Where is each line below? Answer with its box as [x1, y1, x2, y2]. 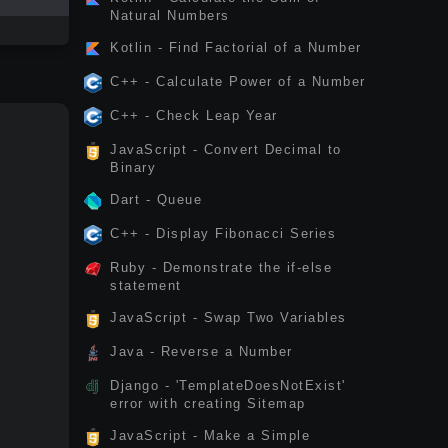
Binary [110, 160, 156, 175]
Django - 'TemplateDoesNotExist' [110, 378, 346, 393]
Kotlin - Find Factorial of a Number [110, 40, 362, 55]
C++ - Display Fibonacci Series [110, 226, 336, 241]
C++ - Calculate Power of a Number [110, 74, 366, 89]
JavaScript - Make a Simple [110, 428, 310, 443]
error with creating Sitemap [110, 396, 306, 411]
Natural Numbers [110, 8, 230, 23]
